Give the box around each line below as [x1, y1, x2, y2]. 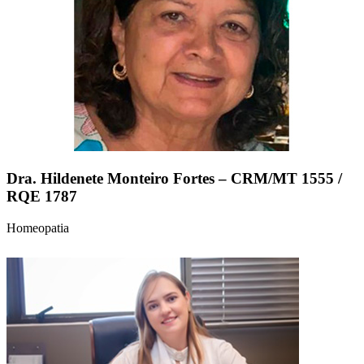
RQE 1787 [6, 187, 77, 205]
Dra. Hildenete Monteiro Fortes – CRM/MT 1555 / [6, 169, 342, 187]
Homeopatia [6, 220, 69, 235]
